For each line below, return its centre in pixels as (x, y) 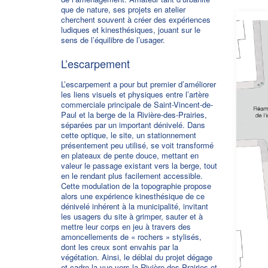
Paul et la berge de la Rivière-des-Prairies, (134, 115)
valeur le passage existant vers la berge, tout (139, 165)
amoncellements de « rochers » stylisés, (131, 237)
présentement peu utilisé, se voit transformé (137, 145)
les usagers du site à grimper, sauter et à (132, 216)
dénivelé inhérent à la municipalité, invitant (135, 206)
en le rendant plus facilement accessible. (132, 176)
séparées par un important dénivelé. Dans (133, 125)
